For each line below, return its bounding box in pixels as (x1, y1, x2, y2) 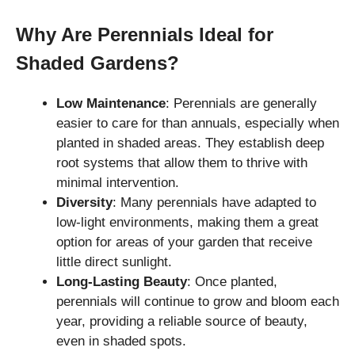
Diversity (56, 195, 113, 211)
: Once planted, (187, 274, 277, 290)
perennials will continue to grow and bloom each (56, 294, 339, 310)
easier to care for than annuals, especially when (56, 116, 339, 132)
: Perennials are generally (166, 96, 317, 112)
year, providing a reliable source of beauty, (56, 314, 307, 330)
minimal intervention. (56, 175, 179, 191)
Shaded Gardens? (16, 52, 179, 74)
